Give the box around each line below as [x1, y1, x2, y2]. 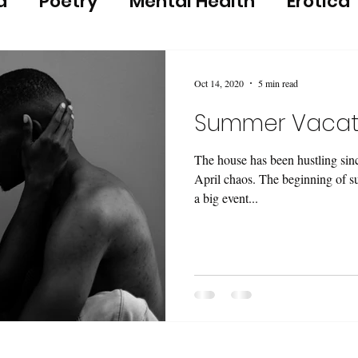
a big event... [194, 189, 258, 206]
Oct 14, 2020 [194, 77, 244, 89]
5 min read [258, 77, 298, 89]
